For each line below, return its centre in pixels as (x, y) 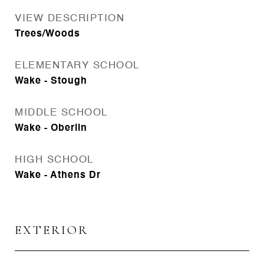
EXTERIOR (52, 230)
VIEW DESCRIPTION (70, 19)
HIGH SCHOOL (54, 160)
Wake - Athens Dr (58, 176)
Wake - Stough (51, 81)
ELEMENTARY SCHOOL (77, 66)
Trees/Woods (47, 34)
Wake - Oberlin (51, 128)
